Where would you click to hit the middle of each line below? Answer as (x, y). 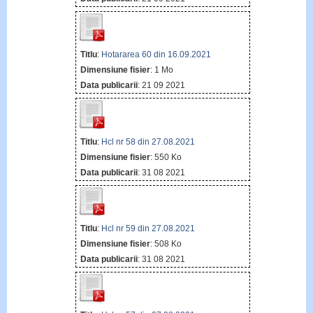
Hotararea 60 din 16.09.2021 (156, 55)
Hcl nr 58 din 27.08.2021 (148, 141)
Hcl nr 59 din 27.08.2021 (148, 228)
